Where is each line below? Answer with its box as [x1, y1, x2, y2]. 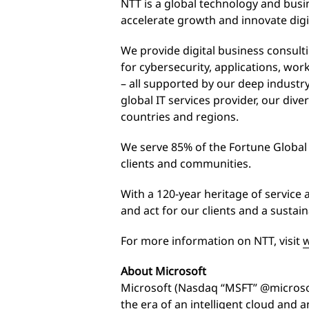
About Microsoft [121, 263, 206, 279]
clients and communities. [121, 155, 251, 171]
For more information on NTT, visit [121, 232, 303, 248]
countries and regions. [121, 108, 239, 124]
